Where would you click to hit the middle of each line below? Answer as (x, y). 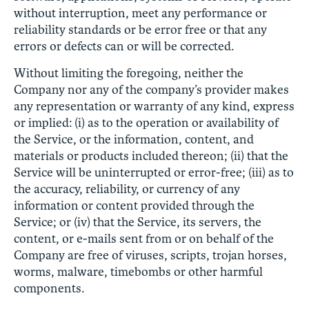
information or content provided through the (134, 205)
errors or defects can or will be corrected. (124, 46)
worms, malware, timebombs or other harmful (138, 271)
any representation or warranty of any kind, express (154, 106)
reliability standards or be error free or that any (140, 29)
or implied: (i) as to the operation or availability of (146, 122)
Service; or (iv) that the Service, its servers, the (138, 222)
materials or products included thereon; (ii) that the (151, 156)
